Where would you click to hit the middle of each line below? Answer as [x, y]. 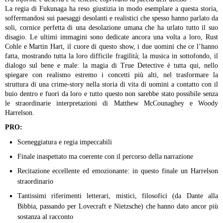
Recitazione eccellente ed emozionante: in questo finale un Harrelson [117, 171]
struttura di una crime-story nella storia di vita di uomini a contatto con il [111, 84]
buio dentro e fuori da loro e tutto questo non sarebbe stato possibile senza [111, 94]
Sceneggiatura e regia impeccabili [64, 142]
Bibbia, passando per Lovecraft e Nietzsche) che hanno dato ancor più [117, 206]
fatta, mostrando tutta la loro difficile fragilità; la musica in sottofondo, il [111, 56]
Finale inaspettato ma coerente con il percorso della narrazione [105, 157]
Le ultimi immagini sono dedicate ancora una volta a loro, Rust [122, 37]
